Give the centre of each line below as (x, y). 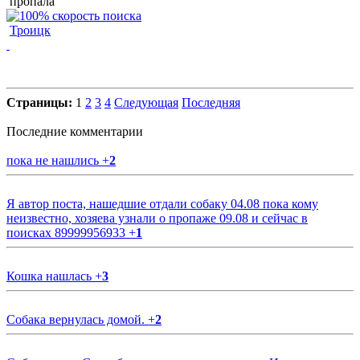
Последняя (211, 102)
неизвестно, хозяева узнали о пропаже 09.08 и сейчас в (157, 218)
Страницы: (41, 102)
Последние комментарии (75, 131)
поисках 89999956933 (67, 232)
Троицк (30, 30)
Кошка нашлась (51, 276)
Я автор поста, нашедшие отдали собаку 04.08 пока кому (162, 203)
